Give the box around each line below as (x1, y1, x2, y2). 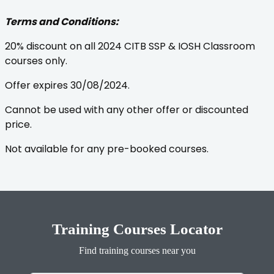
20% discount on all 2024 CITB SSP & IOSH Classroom (5, 39, 255, 53)
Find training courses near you (78, 245, 196, 256)
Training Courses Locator (51, 220, 223, 237)
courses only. (5, 53, 67, 68)
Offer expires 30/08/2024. (5, 78, 130, 92)
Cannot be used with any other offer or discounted (5, 102, 248, 117)
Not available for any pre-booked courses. (5, 141, 209, 156)
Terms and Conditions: (5, 14, 119, 29)
